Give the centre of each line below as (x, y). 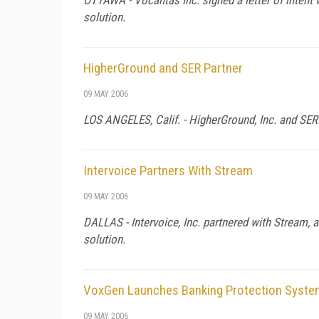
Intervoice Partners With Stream (168, 170)
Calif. (168, 119)
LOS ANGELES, (119, 119)
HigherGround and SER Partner (163, 68)
